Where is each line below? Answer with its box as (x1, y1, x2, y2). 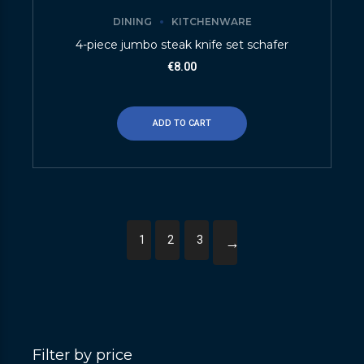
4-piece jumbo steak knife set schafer (76, 37, 288, 53)
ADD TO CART (153, 118, 211, 129)
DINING (112, 15, 152, 28)
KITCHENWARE (171, 15, 252, 28)
